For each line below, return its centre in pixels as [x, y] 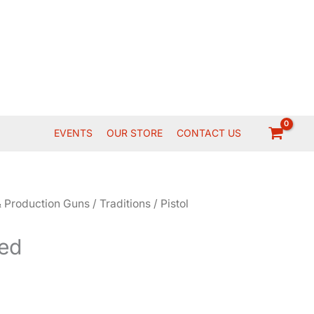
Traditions [125, 204]
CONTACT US [209, 133]
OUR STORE [135, 133]
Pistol [175, 204]
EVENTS [74, 133]
